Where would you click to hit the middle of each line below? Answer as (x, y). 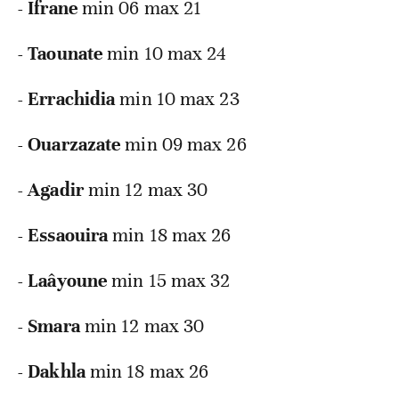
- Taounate (63, 54)
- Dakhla (54, 372)
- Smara (51, 326)
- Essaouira (65, 236)
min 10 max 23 (179, 99)
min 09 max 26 (186, 145)
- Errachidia (69, 99)
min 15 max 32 (171, 281)
